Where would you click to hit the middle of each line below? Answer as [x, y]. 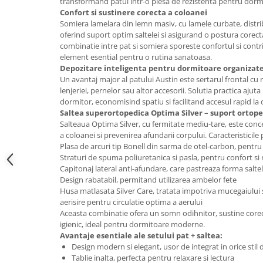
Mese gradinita [38, 15]
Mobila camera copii [49, 79]
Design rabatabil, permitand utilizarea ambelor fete [148, 180]
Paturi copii [31, 125]
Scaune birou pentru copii [60, 94]
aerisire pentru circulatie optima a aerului [131, 202]
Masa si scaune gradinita [58, 140]
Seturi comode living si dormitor [74, 155]
